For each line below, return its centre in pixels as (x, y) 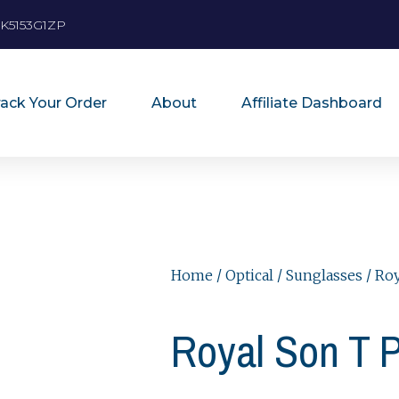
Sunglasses (324, 276)
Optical (249, 276)
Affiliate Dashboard (312, 102)
